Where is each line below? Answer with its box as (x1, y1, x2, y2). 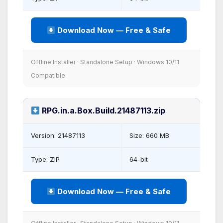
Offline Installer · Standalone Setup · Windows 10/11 (31, 58, 179, 66)
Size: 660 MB (129, 131, 169, 140)
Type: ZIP (31, 155, 60, 164)
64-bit (129, 155, 148, 164)
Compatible (31, 72, 65, 80)
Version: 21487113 (31, 131, 85, 140)
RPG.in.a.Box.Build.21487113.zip (40, 106, 166, 116)
